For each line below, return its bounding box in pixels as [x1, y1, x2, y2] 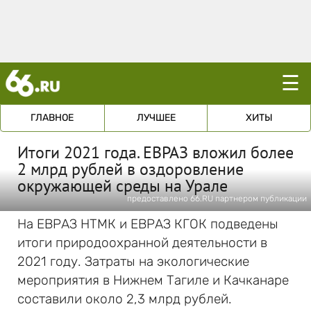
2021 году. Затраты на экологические [17, 253, 249, 269]
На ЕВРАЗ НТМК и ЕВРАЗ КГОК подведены [17, 216, 278, 232]
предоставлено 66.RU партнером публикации [127, 194, 307, 203]
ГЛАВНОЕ [31, 112, 74, 124]
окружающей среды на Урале [17, 175, 228, 196]
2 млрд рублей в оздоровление [17, 158, 244, 180]
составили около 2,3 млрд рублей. [17, 291, 232, 307]
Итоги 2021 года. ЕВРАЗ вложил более [17, 142, 294, 163]
